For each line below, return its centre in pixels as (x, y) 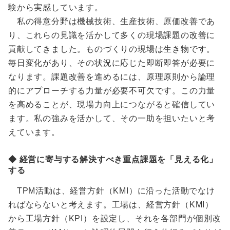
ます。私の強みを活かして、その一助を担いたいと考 (112, 119)
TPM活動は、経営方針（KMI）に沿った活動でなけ (112, 191)
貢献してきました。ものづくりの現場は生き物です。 (112, 49)
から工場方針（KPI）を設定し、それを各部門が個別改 (115, 219)
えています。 (34, 132)
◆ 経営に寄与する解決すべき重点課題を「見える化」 (113, 160)
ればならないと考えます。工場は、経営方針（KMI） (111, 205)
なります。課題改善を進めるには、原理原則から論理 (112, 77)
